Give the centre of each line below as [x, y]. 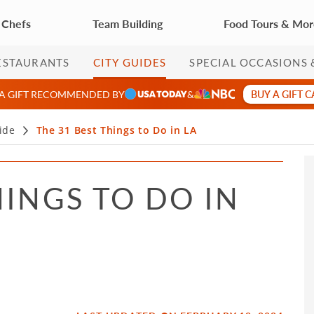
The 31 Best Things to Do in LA [116, 130]
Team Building [127, 23]
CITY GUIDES [129, 62]
